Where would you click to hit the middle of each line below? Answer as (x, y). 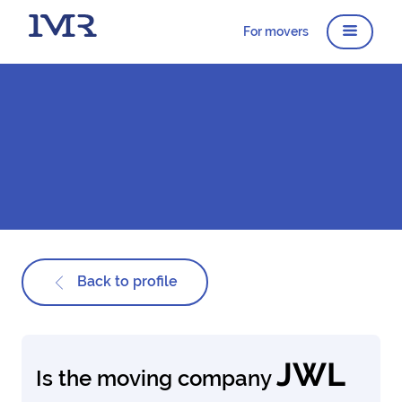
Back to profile (126, 281)
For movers (276, 31)
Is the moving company (156, 378)
